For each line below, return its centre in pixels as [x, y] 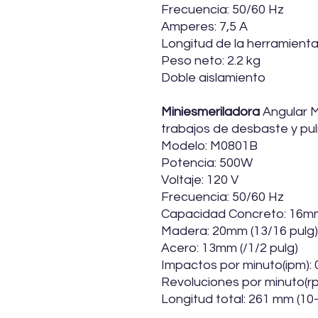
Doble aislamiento [213, 78]
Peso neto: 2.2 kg [211, 61]
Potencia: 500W [207, 163]
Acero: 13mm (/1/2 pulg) [230, 248]
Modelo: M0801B [209, 146]
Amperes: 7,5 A [204, 27]
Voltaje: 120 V [200, 180]
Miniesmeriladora [210, 112]
